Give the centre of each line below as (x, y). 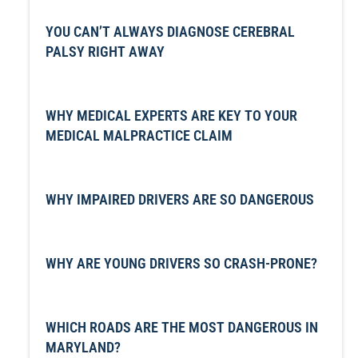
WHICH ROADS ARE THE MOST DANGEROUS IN (181, 327)
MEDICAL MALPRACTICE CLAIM (139, 135)
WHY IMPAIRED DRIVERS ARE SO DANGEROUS (179, 199)
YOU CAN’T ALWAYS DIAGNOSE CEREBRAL (170, 32)
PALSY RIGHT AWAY (105, 52)
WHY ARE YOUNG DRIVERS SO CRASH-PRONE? (181, 263)
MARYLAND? (83, 347)
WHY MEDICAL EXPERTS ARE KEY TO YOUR (171, 115)
